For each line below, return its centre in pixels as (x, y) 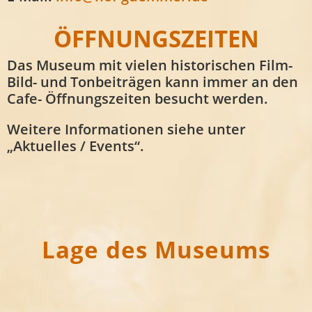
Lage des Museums (156, 249)
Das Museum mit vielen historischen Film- (150, 65)
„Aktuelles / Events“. (76, 146)
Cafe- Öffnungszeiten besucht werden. (138, 98)
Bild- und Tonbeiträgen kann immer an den (153, 81)
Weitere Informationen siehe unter (126, 129)
